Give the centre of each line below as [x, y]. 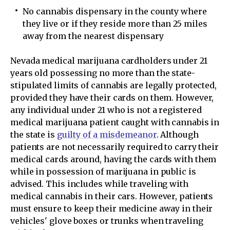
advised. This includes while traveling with [99, 184]
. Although [177, 135]
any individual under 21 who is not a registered [106, 110]
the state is [34, 135]
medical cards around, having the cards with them [113, 159]
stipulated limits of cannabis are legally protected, [114, 85]
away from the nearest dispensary [93, 36]
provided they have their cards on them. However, [112, 98]
